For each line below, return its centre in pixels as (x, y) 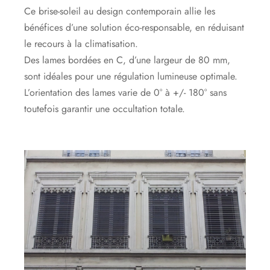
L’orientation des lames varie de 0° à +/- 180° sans (126, 92)
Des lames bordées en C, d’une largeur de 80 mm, (127, 60)
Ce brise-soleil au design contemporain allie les (120, 11)
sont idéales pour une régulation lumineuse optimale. (131, 76)
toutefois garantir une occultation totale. (105, 108)
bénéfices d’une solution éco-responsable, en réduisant (134, 27)
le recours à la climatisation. (81, 43)
